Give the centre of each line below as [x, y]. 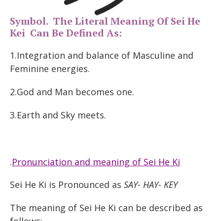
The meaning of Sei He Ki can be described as [106, 208]
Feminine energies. [50, 69]
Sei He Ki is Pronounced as [67, 185]
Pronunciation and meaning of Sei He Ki [96, 162]
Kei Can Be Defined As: [66, 33]
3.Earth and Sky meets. [58, 115]
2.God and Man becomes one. [72, 92]
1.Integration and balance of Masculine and [102, 55]
